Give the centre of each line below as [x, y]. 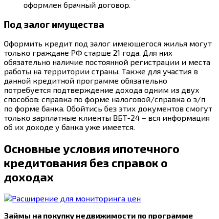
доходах [29, 177]
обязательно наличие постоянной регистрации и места [107, 62]
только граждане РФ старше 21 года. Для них [88, 53]
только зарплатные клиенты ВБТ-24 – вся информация [107, 118]
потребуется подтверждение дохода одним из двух [102, 90]
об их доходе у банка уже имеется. [69, 127]
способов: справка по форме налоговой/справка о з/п [105, 99]
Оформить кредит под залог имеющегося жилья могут [108, 44]
